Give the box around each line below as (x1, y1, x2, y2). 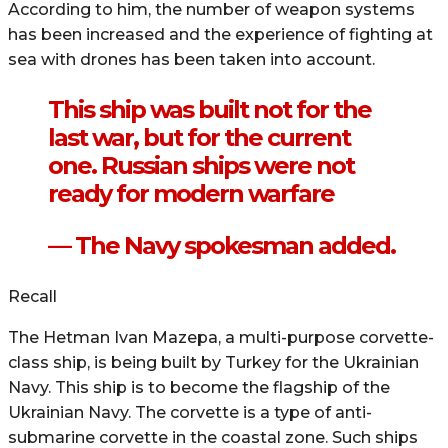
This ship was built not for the (48, 94, 371, 124)
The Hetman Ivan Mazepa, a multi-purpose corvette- (8, 327, 434, 347)
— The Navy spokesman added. (48, 230, 395, 260)
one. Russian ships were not (48, 150, 354, 180)
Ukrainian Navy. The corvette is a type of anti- (8, 402, 372, 422)
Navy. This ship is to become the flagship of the (8, 377, 390, 397)
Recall (8, 286, 57, 306)
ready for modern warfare (48, 178, 334, 208)
